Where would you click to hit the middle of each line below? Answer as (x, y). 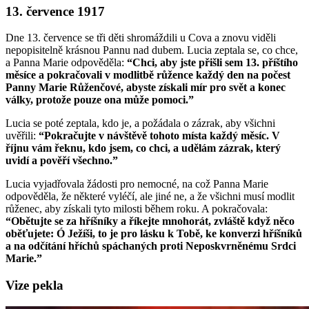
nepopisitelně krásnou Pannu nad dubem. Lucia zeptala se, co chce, (152, 50)
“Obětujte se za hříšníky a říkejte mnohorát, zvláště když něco (150, 221)
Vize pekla (34, 286)
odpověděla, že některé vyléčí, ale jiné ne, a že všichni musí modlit (150, 197)
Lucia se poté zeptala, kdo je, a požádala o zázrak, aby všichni (140, 123)
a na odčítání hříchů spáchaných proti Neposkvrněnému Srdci (151, 246)
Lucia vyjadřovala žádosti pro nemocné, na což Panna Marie (137, 184)
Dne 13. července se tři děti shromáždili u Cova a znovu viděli (141, 38)
